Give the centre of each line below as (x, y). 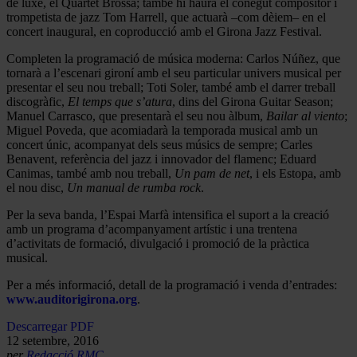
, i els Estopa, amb (295, 173)
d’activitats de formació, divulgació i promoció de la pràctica (158, 243)
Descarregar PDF (50, 326)
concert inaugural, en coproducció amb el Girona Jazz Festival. (164, 31)
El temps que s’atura (120, 101)
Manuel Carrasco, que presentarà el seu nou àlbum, (136, 116)
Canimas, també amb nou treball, (90, 173)
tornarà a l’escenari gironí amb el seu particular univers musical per (174, 73)
